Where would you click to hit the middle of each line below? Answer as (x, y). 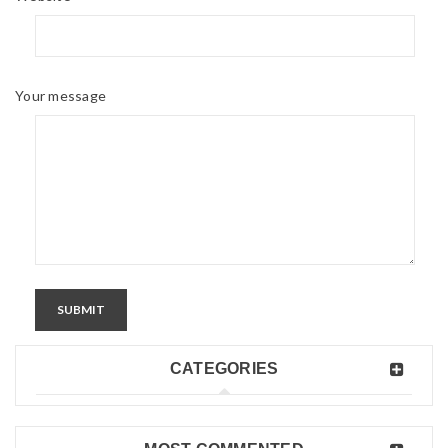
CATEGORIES (224, 369)
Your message (60, 96)
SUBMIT (81, 310)
